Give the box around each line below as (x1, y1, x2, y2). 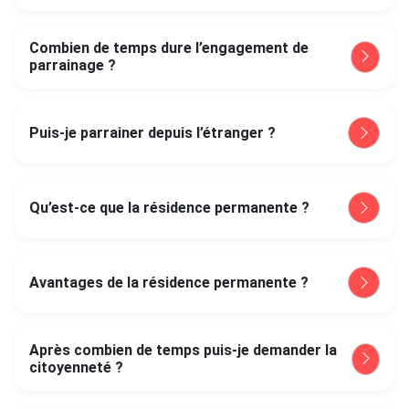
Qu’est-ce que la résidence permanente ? (29, 199, 309, 216)
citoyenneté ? (29, 359, 123, 376)
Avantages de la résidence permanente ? (29, 274, 309, 291)
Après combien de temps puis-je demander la (29, 341, 337, 359)
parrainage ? (29, 57, 116, 74)
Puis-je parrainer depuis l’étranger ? (29, 124, 276, 142)
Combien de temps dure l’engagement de (29, 39, 309, 57)
